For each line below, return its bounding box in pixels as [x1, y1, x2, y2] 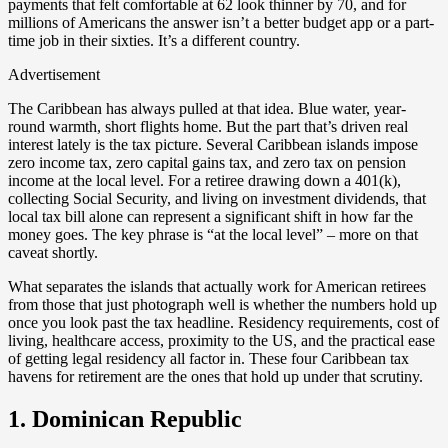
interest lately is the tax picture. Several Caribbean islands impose [8, 136, 418, 154]
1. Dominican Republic [8, 406, 242, 433]
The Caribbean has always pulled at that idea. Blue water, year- [8, 100, 406, 118]
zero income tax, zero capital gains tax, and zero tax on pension [8, 154, 406, 172]
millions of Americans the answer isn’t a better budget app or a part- [8, 14, 434, 32]
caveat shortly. [8, 244, 98, 262]
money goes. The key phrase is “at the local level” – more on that [8, 226, 418, 244]
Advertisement [8, 66, 100, 84]
